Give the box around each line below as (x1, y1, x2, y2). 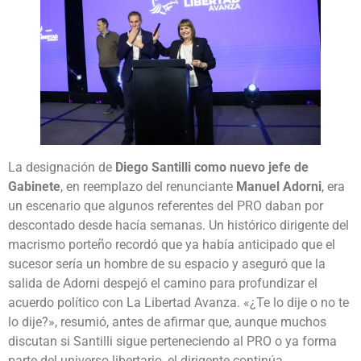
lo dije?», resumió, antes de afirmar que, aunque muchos (8, 313, 326, 330)
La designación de (8, 159, 115, 175)
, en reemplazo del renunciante (60, 178, 236, 194)
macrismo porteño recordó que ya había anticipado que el (8, 236, 335, 252)
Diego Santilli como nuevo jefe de (115, 159, 309, 175)
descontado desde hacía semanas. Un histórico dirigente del (8, 217, 349, 233)
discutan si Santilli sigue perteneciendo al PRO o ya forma (8, 333, 337, 349)
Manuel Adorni (236, 178, 322, 194)
